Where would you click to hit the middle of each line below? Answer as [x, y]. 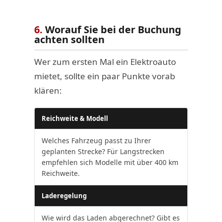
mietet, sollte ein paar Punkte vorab [104, 76]
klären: [48, 90]
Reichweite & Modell [75, 118]
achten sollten [69, 39]
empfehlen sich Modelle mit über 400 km [110, 162]
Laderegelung [64, 195]
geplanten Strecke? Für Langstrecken [103, 151]
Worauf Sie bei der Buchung [112, 29]
